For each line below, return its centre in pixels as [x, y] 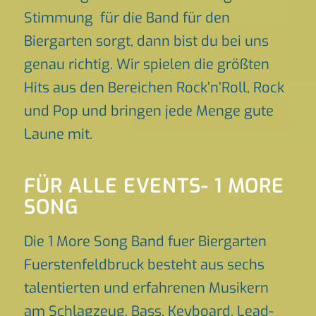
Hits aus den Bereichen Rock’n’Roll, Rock [154, 88]
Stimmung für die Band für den [127, 18]
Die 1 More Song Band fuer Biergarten [145, 242]
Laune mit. [58, 134]
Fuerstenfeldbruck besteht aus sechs [144, 265]
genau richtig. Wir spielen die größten [146, 65]
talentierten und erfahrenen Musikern [146, 288]
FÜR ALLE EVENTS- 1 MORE [154, 186]
